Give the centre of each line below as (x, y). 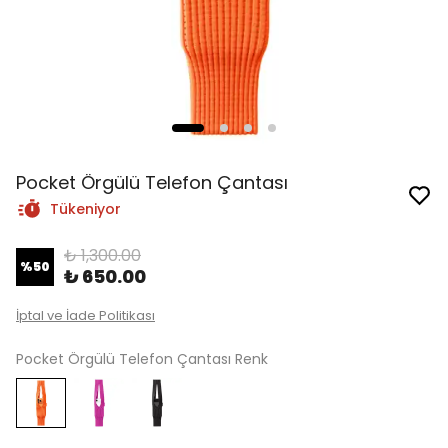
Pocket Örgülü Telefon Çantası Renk (142, 359)
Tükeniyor (85, 209)
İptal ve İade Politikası (85, 315)
